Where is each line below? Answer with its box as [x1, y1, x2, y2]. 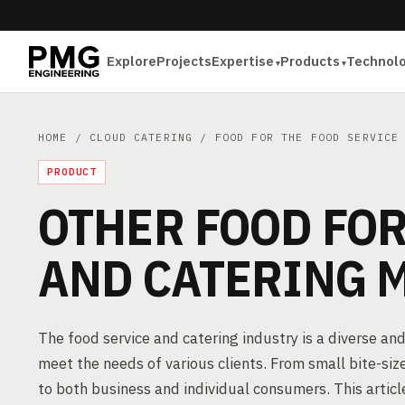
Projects [156, 52, 212, 70]
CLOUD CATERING [89, 130, 193, 144]
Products [280, 52, 341, 70]
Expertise [212, 52, 275, 70]
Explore [107, 52, 157, 70]
